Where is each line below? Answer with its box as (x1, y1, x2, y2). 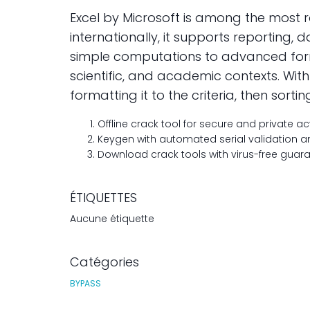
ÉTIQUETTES (70, 189, 137, 206)
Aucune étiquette (70, 212, 154, 226)
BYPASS (70, 277, 101, 289)
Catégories (70, 253, 139, 271)
